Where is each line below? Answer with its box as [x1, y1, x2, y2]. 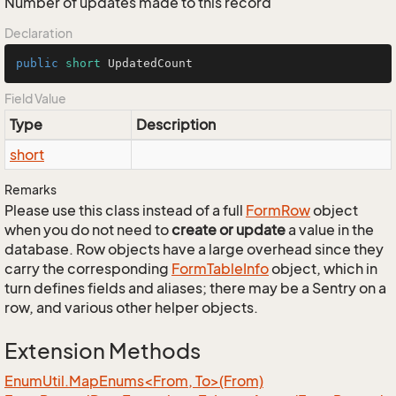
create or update [171, 221, 286, 239]
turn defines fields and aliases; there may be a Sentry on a [4, 279, 386, 297]
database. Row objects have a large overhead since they [4, 240, 384, 258]
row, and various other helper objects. [4, 299, 258, 316]
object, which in [269, 260, 377, 278]
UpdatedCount [101, 57, 193, 70]
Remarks [4, 182, 57, 197]
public [16, 57, 58, 70]
